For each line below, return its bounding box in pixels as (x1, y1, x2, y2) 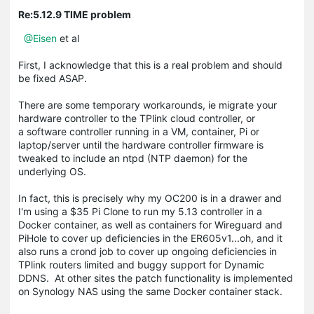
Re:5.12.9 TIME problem (18, 8, 131, 20)
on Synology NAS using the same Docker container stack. (18, 285, 282, 297)
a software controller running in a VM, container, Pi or (18, 125, 259, 137)
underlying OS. (18, 165, 89, 177)
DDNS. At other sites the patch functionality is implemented (18, 271, 293, 284)
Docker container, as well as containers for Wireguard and (18, 218, 282, 231)
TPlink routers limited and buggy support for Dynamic (18, 258, 264, 271)
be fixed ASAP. (18, 71, 87, 84)
